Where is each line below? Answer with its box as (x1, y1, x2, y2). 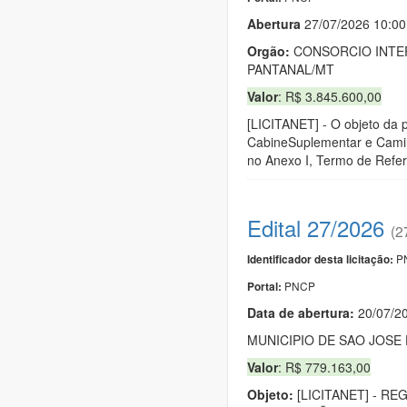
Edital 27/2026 (247, 211, 384, 243)
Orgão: (247, 41, 290, 60)
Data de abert (247, 303, 330, 322)
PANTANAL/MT (247, 59, 334, 78)
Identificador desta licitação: (247, 251, 393, 267)
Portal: (247, 278, 284, 294)
